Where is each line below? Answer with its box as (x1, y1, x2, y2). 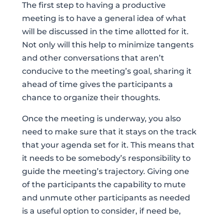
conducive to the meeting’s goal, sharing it (22, 66, 192, 76)
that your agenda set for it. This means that (22, 140, 195, 150)
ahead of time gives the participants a (22, 80, 173, 89)
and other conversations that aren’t (22, 53, 164, 63)
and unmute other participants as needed (22, 193, 190, 203)
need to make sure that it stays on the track (22, 127, 197, 137)
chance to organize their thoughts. (22, 93, 160, 103)
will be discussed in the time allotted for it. (22, 27, 189, 37)
